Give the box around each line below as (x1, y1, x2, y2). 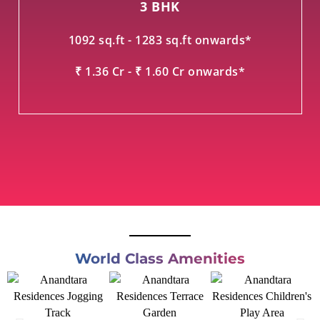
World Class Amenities (75, 250, 245, 268)
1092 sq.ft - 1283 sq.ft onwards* (68, 31, 252, 48)
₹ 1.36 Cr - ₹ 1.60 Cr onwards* (75, 64, 245, 80)
